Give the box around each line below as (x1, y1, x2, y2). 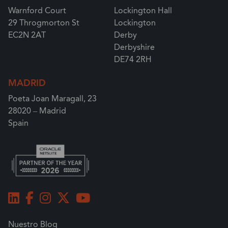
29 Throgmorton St (8, 17, 79, 29)
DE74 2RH (114, 53, 152, 66)
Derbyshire (114, 41, 155, 53)
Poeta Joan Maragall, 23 (8, 93, 97, 105)
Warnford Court (8, 5, 66, 17)
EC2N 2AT (8, 29, 46, 41)
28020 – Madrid (8, 105, 66, 117)
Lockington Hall (114, 5, 172, 17)
